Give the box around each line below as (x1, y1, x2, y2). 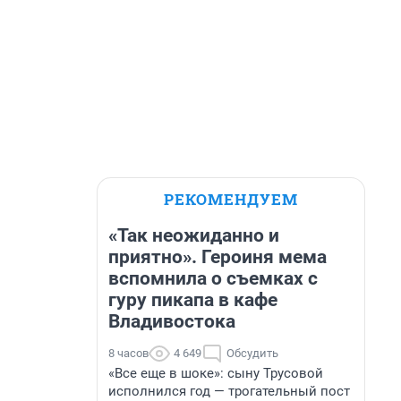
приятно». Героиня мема (108, 246, 327, 268)
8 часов (108, 346, 149, 360)
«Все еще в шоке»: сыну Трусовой (108, 365, 323, 381)
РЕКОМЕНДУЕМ (164, 189, 298, 209)
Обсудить (226, 346, 278, 360)
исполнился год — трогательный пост (108, 383, 350, 399)
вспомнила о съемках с (108, 268, 318, 289)
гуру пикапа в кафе (108, 289, 277, 311)
